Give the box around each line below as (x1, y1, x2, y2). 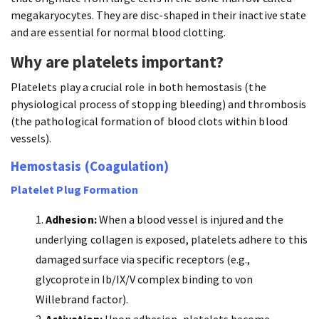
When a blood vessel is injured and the (96, 212, 283, 227)
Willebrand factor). (36, 292, 128, 307)
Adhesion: (46, 212, 97, 227)
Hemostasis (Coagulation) (11, 157, 169, 175)
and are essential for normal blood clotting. (11, 25, 226, 40)
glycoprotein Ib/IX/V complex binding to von (36, 272, 253, 287)
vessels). (11, 131, 54, 146)
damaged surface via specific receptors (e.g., (36, 252, 251, 267)
